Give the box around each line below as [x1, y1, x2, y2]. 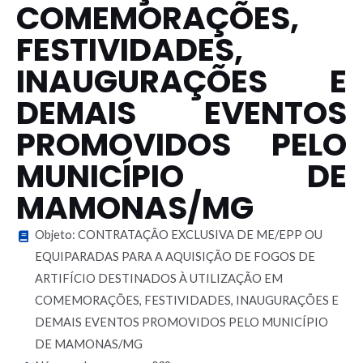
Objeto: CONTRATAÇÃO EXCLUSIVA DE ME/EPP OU [34, 228, 322, 241]
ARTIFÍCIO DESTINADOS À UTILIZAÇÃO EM [34, 271, 283, 285]
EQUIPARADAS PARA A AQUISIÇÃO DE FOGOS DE [34, 250, 315, 263]
